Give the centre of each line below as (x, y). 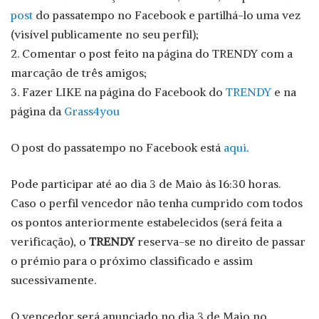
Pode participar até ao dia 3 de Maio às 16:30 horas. (146, 183)
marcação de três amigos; (79, 72)
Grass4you (92, 111)
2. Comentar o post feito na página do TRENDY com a (152, 53)
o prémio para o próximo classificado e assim (132, 260)
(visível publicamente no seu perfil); (105, 34)
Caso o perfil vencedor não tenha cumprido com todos (157, 203)
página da (37, 111)
